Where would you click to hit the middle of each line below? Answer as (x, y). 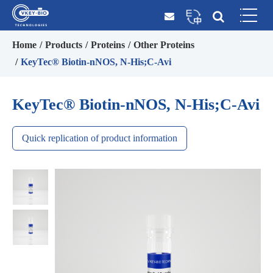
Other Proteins (164, 45)
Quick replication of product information (100, 138)
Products (64, 45)
